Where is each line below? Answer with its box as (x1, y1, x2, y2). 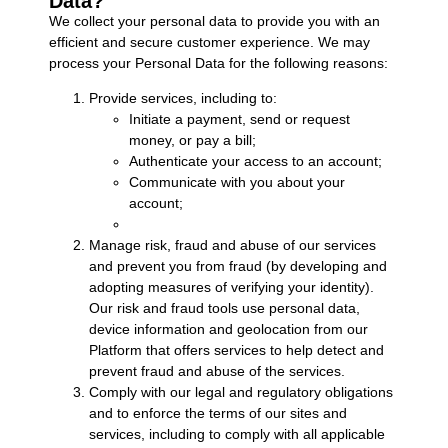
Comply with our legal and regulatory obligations (88, 384, 393, 401)
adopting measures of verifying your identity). (88, 279, 374, 296)
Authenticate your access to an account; (128, 153, 382, 170)
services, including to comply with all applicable (88, 426, 385, 443)
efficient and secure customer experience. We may (48, 33, 370, 50)
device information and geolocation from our (88, 321, 368, 338)
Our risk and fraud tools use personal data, (88, 300, 360, 317)
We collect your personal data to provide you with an (48, 12, 380, 29)
